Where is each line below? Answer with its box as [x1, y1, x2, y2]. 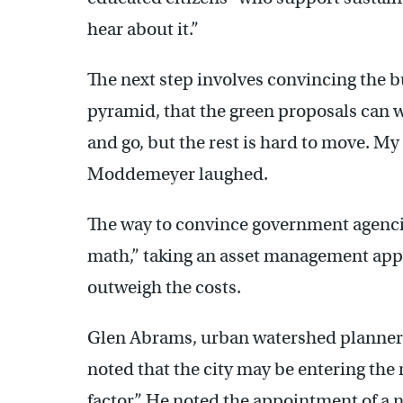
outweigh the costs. [87, 275, 241, 299]
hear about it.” [87, 17, 199, 40]
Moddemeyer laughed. [87, 162, 268, 185]
